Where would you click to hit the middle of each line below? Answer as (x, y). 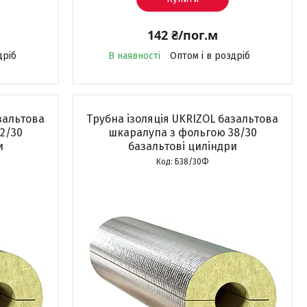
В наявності (134, 56)
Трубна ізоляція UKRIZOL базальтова (183, 119)
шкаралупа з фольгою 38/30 (182, 133)
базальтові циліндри (182, 146)
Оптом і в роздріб (210, 56)
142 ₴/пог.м (182, 35)
